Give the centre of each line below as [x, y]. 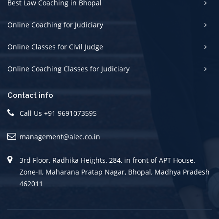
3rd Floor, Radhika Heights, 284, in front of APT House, [107, 160]
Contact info [30, 95]
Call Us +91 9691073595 [58, 113]
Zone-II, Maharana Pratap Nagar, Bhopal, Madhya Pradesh [115, 172]
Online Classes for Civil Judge [55, 47]
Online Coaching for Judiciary [55, 25]
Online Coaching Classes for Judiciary [68, 69]
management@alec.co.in [60, 137]
